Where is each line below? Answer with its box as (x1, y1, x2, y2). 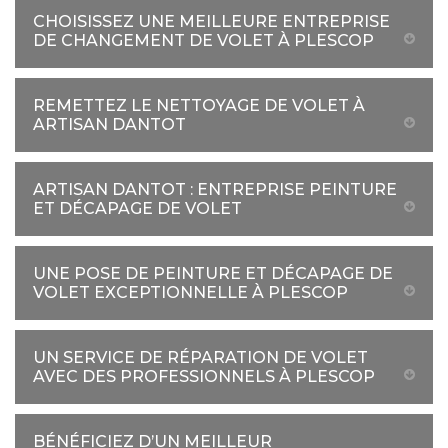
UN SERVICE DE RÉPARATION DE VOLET (33, 348, 368, 367)
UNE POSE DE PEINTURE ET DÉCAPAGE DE (33, 264, 393, 283)
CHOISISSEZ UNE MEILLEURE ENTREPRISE (33, 12, 390, 31)
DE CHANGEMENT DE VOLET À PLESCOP (33, 31, 374, 50)
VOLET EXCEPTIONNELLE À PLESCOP (33, 283, 348, 302)
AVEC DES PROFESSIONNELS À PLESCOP (33, 367, 375, 386)
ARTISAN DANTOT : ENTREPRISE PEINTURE (33, 180, 397, 199)
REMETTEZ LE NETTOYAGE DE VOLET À (33, 96, 365, 115)
